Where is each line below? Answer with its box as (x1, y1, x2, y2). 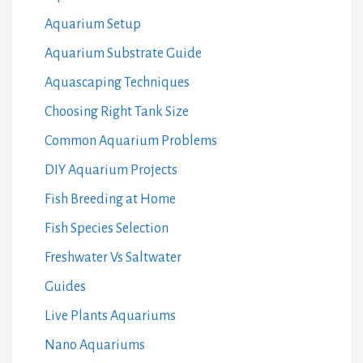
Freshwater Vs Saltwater (45, 250, 181, 265)
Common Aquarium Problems (45, 133, 217, 148)
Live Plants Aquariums (45, 308, 176, 323)
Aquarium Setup (45, 16, 141, 32)
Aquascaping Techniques (45, 75, 190, 90)
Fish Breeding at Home (45, 191, 176, 207)
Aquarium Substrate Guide (45, 45, 202, 61)
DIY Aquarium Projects (45, 162, 177, 177)
